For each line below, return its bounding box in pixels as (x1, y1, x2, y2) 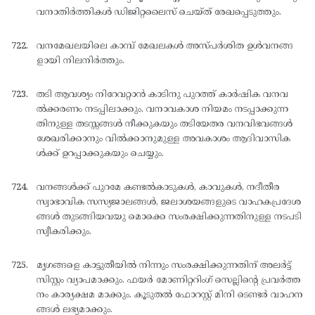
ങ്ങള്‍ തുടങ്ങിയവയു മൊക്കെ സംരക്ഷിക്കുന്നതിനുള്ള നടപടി (37, 211, 302, 223)
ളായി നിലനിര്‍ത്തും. (37, 55, 124, 67)
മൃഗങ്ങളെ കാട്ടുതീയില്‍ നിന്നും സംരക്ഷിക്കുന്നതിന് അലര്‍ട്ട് (37, 259, 291, 271)
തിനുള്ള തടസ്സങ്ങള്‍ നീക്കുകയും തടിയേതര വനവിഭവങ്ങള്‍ (37, 118, 292, 130)
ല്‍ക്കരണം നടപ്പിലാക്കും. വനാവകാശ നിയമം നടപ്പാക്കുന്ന (37, 103, 288, 115)
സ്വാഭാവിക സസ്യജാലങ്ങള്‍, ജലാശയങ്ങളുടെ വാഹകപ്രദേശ (37, 196, 301, 208)
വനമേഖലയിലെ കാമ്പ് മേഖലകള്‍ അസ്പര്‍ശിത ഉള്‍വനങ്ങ (37, 40, 293, 52)
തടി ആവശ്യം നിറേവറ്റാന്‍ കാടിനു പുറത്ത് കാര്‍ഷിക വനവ (37, 89, 288, 101)
